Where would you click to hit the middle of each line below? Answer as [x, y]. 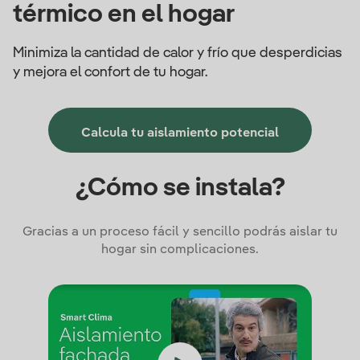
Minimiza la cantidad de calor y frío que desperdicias [178, 53]
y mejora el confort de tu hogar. [110, 72]
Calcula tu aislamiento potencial [180, 133]
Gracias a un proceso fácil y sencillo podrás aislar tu [180, 232]
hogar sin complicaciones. [180, 250]
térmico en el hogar [124, 14]
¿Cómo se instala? [180, 188]
